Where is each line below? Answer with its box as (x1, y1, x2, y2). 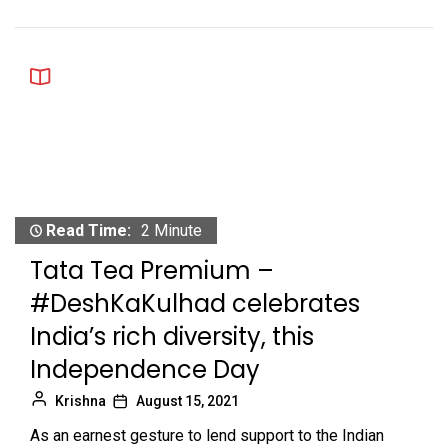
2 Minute (141, 221, 202, 241)
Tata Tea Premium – (30, 254, 274, 288)
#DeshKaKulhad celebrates (30, 287, 360, 321)
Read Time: (46, 221, 131, 241)
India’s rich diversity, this (30, 320, 314, 354)
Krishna (55, 393, 106, 410)
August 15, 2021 (136, 393, 239, 410)
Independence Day (30, 353, 260, 387)
